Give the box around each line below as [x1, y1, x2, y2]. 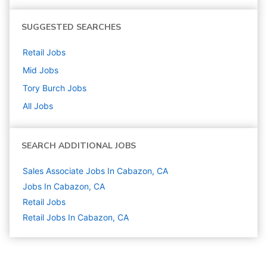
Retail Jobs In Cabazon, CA [23, 212, 129, 223]
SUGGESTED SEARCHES [21, 21, 121, 33]
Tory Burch [23, 83, 65, 94]
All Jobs [23, 101, 53, 111]
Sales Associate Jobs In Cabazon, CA [23, 166, 168, 176]
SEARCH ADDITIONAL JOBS [21, 140, 136, 152]
